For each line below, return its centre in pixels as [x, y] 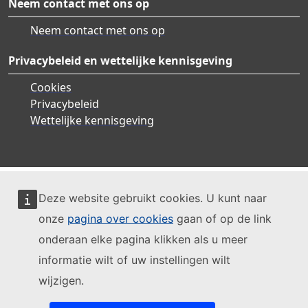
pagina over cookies [120, 219]
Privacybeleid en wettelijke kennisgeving [120, 60]
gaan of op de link [222, 219]
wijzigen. [61, 280]
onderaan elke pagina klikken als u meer [143, 239]
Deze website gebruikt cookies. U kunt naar [153, 198]
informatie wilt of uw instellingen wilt [134, 260]
